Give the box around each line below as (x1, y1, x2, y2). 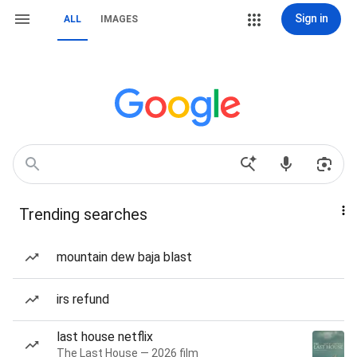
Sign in (294, 12, 328, 25)
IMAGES (100, 14, 138, 25)
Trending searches (19, 205, 147, 224)
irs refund (57, 292, 109, 307)
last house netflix (57, 329, 153, 344)
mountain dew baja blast (57, 249, 192, 265)
